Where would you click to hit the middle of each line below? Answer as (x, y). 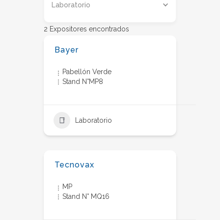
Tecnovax (74, 165)
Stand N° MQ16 (86, 196)
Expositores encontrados (88, 29)
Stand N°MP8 (83, 82)
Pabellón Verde (87, 72)
